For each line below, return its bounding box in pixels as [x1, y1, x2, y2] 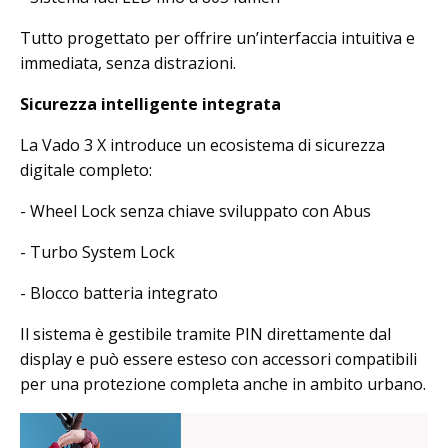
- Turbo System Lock [20, 240, 175, 263]
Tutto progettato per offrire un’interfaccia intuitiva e [20, 26, 415, 49]
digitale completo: [20, 158, 152, 181]
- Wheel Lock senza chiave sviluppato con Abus [20, 199, 371, 222]
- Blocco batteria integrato [20, 281, 218, 304]
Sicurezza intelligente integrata [20, 92, 281, 115]
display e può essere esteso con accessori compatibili [20, 347, 417, 370]
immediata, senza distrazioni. [20, 51, 236, 74]
